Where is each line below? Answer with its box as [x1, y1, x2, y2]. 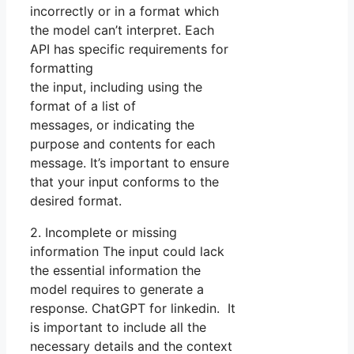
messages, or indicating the [30, 117, 194, 134]
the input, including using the [30, 79, 202, 96]
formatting [30, 60, 93, 77]
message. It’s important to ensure [30, 155, 229, 171]
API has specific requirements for [30, 41, 228, 58]
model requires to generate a [30, 281, 204, 298]
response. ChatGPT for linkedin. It [30, 300, 235, 317]
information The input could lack [30, 243, 224, 260]
